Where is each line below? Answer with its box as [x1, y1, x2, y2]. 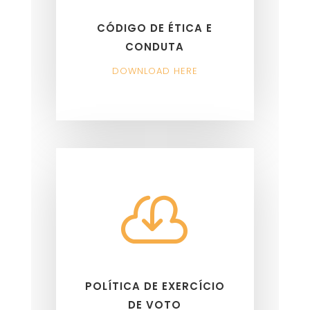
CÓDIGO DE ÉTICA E [97, 21, 213, 36]
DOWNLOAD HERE [111, 64, 198, 78]
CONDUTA [125, 39, 185, 55]
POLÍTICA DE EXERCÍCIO [84, 279, 225, 294]
